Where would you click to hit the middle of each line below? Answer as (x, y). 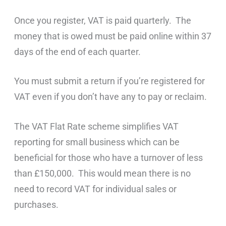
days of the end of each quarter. (78, 51)
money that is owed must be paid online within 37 (113, 36)
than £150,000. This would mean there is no (103, 173)
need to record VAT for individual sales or (96, 189)
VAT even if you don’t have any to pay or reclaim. (111, 97)
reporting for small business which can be (97, 142)
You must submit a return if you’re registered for (110, 81)
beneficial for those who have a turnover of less (109, 157)
